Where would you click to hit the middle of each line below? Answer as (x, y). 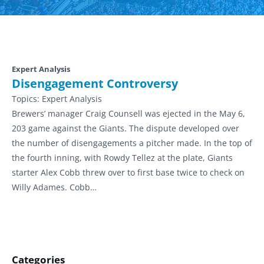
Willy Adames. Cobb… (54, 187)
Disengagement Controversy (95, 83)
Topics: (27, 99)
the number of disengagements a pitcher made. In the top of (132, 143)
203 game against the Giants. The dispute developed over (126, 128)
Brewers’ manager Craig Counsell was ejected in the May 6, (128, 113)
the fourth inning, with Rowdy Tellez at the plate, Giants (122, 158)
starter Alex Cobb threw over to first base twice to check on (128, 172)
